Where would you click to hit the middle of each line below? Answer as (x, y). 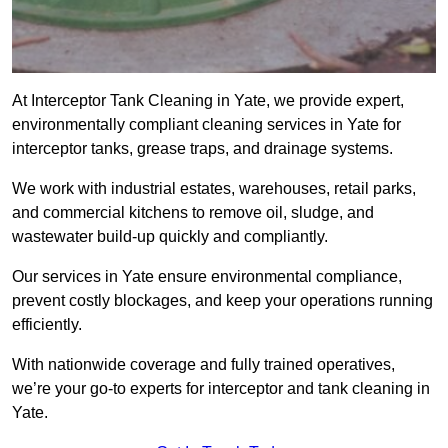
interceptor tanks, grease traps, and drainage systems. (202, 149)
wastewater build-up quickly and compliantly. (170, 237)
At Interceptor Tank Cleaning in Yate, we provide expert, (208, 101)
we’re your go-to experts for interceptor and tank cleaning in (221, 389)
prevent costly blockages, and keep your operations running (222, 301)
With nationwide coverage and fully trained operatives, (203, 365)
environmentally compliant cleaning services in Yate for (206, 125)
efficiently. (47, 325)
